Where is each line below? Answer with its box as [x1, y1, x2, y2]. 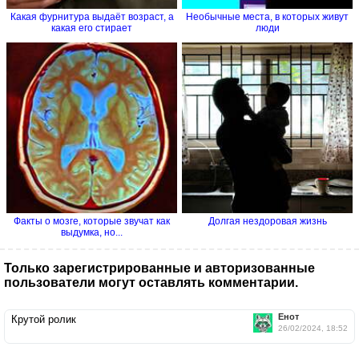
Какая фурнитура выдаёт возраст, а [10, 10, 174, 22]
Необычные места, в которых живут [186, 10, 349, 22]
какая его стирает [51, 22, 132, 34]
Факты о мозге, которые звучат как [14, 215, 170, 227]
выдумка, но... [61, 226, 123, 238]
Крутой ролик [11, 313, 76, 325]
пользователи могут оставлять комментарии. [4, 275, 298, 289]
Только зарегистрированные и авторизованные [4, 260, 315, 275]
